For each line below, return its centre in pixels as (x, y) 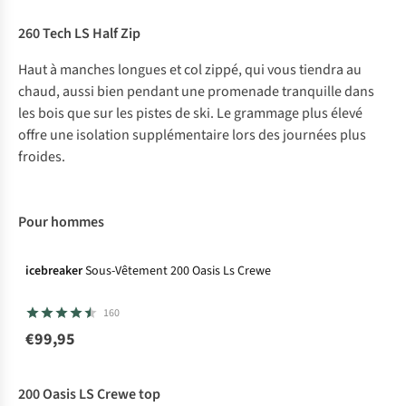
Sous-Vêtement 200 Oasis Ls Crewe (178, 271)
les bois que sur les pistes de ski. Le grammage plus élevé (190, 114)
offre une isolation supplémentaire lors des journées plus (192, 135)
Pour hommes (61, 222)
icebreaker (54, 271)
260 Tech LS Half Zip (79, 34)
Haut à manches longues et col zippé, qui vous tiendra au (190, 70)
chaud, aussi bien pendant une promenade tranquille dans (196, 92)
